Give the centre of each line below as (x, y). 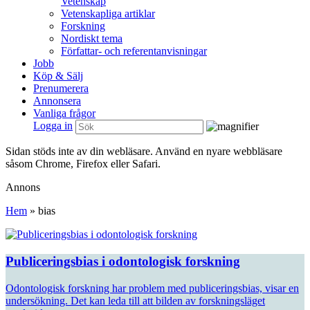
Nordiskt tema (92, 39)
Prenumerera (61, 89)
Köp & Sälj (58, 76)
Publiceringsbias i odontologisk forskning (123, 261)
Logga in (53, 126)
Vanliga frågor (64, 113)
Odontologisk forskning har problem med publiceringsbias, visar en (152, 288)
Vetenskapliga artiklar (108, 14)
